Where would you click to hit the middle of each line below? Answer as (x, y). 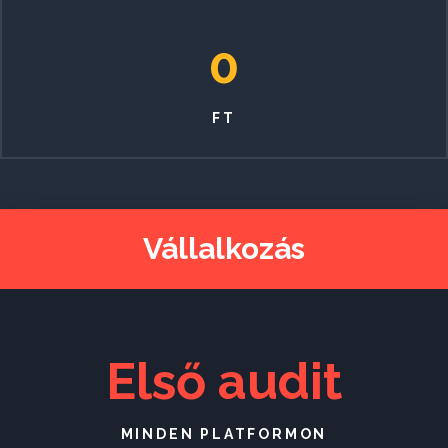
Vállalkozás (224, 248)
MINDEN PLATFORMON (224, 433)
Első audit (224, 381)
